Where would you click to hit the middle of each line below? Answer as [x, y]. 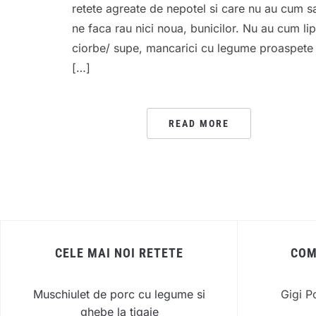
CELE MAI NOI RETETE [119, 253]
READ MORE [199, 124]
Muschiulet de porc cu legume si [119, 294]
